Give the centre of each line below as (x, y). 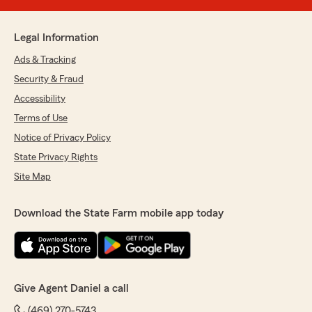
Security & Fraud (49, 80)
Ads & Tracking (45, 60)
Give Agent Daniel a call (71, 289)
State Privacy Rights (56, 158)
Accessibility (40, 99)
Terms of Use (41, 119)
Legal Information (56, 38)
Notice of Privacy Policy (62, 138)
